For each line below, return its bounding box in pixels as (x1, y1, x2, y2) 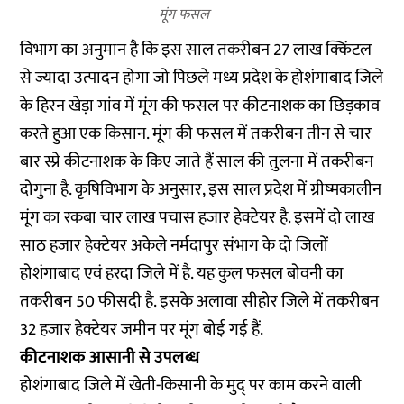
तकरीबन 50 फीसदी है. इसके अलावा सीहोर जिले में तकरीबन (20, 288, 380, 316)
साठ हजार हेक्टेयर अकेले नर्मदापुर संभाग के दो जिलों (20, 232, 329, 260)
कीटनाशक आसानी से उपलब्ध (20, 344, 200, 372)
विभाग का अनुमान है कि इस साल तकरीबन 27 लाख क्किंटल (20, 36, 372, 64)
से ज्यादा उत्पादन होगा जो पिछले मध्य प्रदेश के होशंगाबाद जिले (20, 64, 384, 92)
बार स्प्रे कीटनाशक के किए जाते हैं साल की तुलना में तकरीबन (20, 148, 374, 176)
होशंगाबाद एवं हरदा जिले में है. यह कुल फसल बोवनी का (20, 260, 344, 288)
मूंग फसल (158, 3, 209, 27)
